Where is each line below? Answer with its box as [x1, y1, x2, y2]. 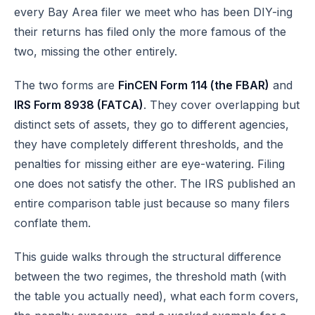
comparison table [48, 196, 141, 210]
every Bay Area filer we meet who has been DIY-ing [14, 5, 292, 19]
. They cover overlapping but [143, 98, 300, 112]
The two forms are [14, 78, 118, 92]
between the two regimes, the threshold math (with [14, 269, 286, 283]
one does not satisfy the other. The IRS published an [14, 176, 295, 191]
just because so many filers [141, 196, 290, 210]
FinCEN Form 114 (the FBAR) [118, 78, 269, 92]
